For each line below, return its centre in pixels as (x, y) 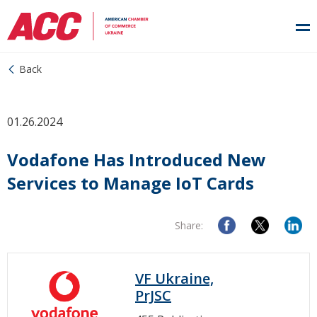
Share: (189, 225)
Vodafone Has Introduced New (137, 160)
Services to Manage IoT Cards (131, 183)
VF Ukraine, (174, 278)
